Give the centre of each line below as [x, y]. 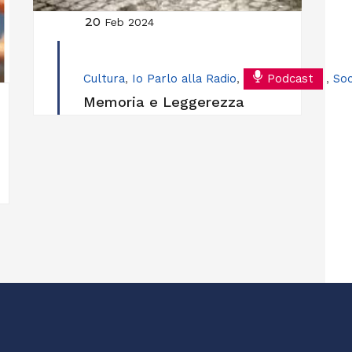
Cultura [104, 78]
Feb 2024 [129, 22]
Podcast [290, 78]
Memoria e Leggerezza [163, 101]
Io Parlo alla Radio [184, 78]
